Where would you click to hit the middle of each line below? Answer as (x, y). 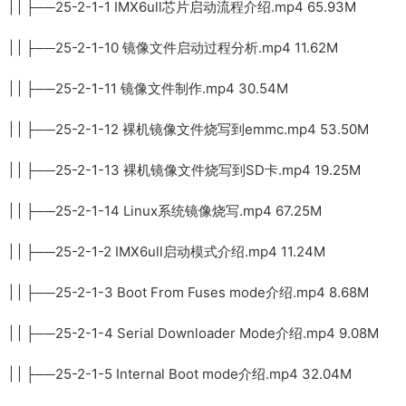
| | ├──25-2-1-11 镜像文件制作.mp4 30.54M (149, 88)
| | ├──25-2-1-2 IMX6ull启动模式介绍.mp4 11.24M (167, 251)
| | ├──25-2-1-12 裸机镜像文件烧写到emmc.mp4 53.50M (189, 129)
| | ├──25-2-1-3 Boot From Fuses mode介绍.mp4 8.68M (189, 292)
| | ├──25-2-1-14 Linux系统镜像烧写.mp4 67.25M (165, 210)
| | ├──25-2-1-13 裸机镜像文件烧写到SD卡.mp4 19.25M (185, 169)
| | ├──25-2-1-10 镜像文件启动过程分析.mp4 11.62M (174, 47)
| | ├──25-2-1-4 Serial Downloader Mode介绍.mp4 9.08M (194, 333)
